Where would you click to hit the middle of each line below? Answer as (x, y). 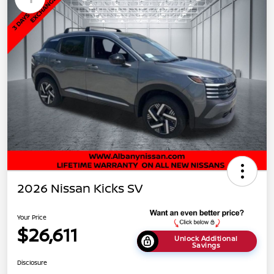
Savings (206, 245)
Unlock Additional (206, 238)
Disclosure (32, 263)
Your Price (32, 217)
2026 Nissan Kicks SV (80, 188)
